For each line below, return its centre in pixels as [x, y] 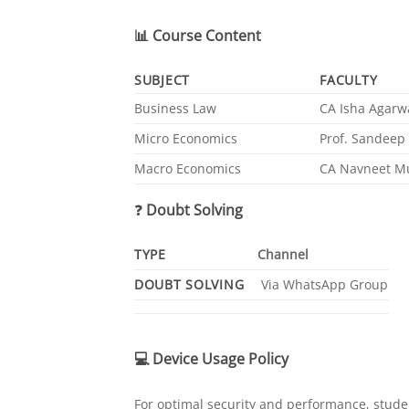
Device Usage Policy [220, 359]
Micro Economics [186, 138]
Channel [283, 255]
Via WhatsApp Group [323, 285]
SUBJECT [163, 79]
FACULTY [349, 79]
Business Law [175, 108]
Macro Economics [188, 168]
